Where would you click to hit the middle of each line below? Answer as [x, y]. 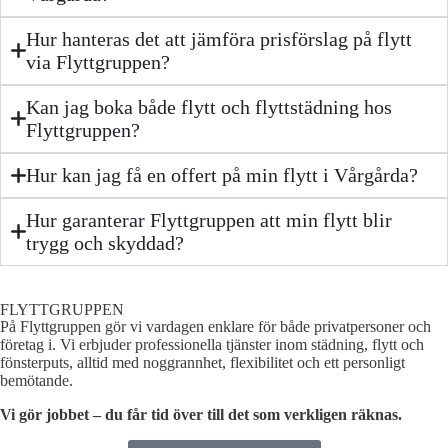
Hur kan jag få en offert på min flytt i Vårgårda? [222, 174]
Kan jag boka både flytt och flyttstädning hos [209, 106]
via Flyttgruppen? [98, 61]
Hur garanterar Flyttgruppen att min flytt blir [209, 219]
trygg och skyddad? [105, 242]
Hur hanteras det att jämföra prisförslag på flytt [219, 38]
